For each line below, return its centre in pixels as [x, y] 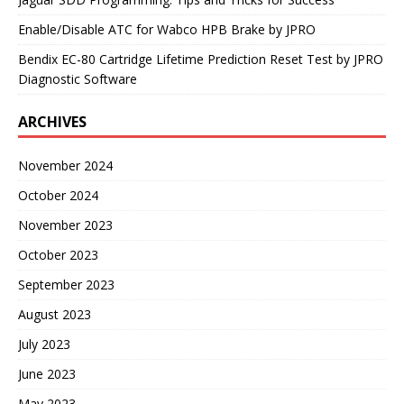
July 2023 [44, 344]
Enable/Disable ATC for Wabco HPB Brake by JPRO [167, 30]
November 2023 [65, 225]
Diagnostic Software [78, 79]
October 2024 [58, 196]
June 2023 [47, 374]
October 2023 [58, 255]
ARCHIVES [52, 122]
